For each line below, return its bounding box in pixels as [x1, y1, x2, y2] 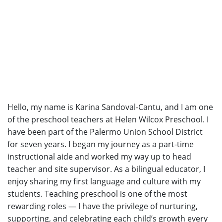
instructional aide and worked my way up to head [7, 151, 191, 163]
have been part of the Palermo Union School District [7, 126, 203, 138]
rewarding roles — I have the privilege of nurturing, [7, 201, 198, 212]
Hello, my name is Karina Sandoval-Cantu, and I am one [7, 102, 213, 113]
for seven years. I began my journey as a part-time [7, 139, 194, 150]
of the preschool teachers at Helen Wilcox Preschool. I [7, 114, 209, 125]
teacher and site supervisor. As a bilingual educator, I [7, 164, 205, 175]
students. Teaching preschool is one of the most [7, 188, 187, 200]
